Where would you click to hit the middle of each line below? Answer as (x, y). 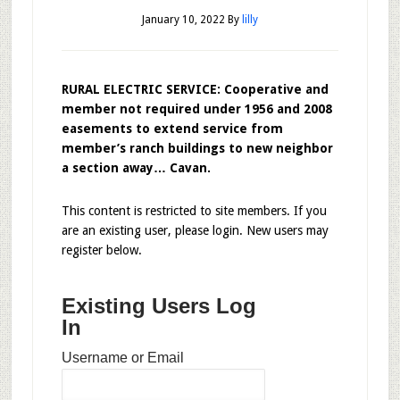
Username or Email (122, 358)
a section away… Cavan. (136, 168)
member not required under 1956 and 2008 (196, 109)
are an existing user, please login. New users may (195, 230)
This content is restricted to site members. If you (194, 211)
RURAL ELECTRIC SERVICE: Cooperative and (195, 89)
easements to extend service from (172, 129)
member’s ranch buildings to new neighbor (197, 148)
